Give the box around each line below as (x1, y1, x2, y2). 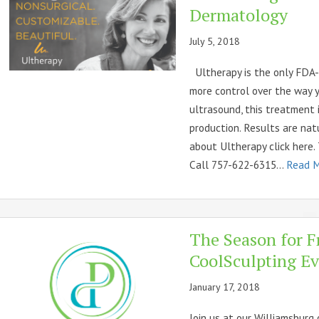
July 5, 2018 (189, 34, 241, 48)
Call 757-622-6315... (189, 157, 287, 172)
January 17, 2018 (189, 280, 261, 293)
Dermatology (189, 3, 288, 26)
